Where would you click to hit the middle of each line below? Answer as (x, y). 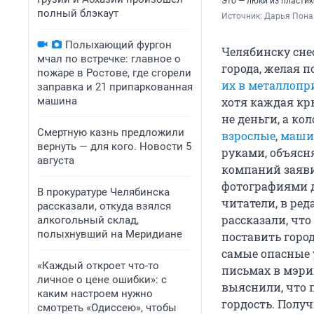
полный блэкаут (78, 13)
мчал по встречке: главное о (109, 59)
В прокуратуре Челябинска (103, 192)
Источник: (243, 16)
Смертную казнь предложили (111, 132)
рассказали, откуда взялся (104, 206)
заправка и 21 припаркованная (115, 87)
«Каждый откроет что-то (98, 266)
